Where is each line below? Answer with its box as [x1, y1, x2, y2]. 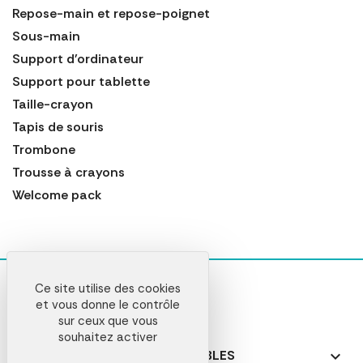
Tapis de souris [12, 117, 104, 135]
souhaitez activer [58, 329, 157, 345]
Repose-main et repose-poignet [12, 4, 210, 22]
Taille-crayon [12, 95, 93, 113]
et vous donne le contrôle [36, 297, 180, 313]
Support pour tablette [12, 72, 150, 90]
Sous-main [12, 27, 80, 45]
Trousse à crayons [12, 163, 125, 181]
